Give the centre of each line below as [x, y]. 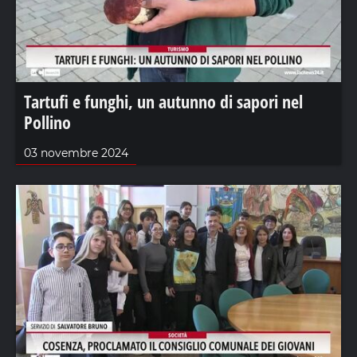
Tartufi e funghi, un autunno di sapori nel [163, 101]
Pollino [47, 122]
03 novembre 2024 [76, 153]
